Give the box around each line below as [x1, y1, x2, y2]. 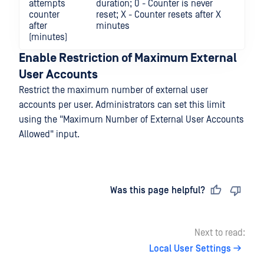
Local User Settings [149, 243, 231, 255]
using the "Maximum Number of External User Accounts [19, 114, 244, 126]
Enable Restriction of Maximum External [19, 51, 237, 66]
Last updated [28, 185, 88, 196]
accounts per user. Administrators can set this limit [19, 100, 225, 111]
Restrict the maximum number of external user [19, 85, 208, 96]
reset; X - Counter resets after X [96, 9, 221, 21]
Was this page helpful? [110, 185, 205, 196]
